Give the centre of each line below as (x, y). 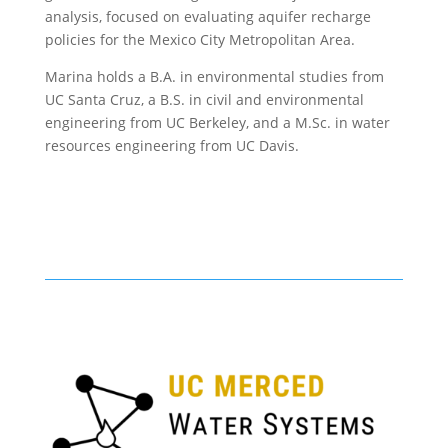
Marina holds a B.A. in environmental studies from (214, 77)
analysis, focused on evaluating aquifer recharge (207, 17)
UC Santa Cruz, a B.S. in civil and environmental (204, 100)
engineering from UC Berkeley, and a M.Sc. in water (217, 123)
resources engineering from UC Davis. (171, 146)
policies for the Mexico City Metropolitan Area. (199, 40)
